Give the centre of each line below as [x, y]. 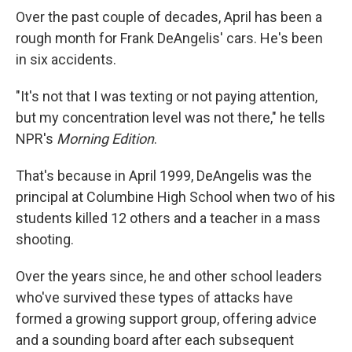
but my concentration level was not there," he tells [170, 118]
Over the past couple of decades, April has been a [169, 17]
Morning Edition [105, 139]
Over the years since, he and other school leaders [169, 277]
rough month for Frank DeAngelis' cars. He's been [169, 38]
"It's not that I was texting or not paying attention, [167, 97]
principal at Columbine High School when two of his [176, 197]
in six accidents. [66, 60]
